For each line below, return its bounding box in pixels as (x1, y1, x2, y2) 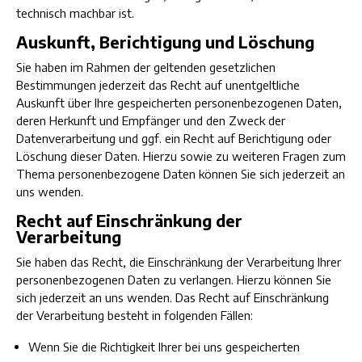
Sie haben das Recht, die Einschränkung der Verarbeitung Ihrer (16, 255, 341, 269)
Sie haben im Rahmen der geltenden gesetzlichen (16, 60, 276, 74)
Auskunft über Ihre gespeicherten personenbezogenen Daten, (16, 95, 342, 110)
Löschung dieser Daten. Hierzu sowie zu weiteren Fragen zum (16, 149, 346, 163)
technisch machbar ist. (16, 6, 134, 20)
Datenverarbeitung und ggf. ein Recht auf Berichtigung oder (16, 131, 331, 145)
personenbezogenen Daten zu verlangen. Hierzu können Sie (16, 272, 331, 287)
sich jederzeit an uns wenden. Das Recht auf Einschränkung (16, 290, 329, 305)
